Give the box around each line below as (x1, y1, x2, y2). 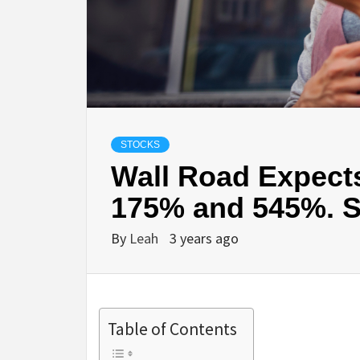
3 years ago (170, 228, 239, 247)
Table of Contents (108, 317, 237, 340)
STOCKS (121, 138, 160, 150)
